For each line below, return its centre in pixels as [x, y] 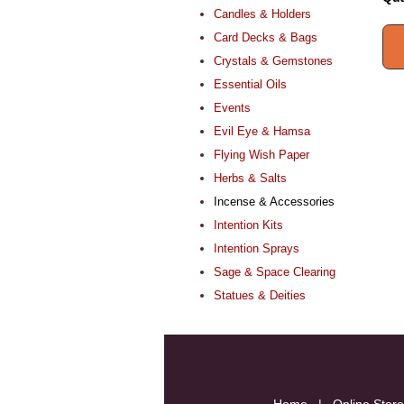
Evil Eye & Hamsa [262, 131]
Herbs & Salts [250, 178]
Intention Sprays [257, 248]
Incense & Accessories [274, 201]
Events [232, 107]
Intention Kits [248, 225]
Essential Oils [250, 84]
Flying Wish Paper [262, 154]
